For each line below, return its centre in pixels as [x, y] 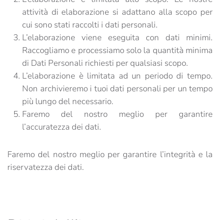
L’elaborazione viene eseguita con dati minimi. [117, 38]
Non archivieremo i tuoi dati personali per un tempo [117, 89]
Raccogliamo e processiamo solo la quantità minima [117, 50]
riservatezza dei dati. [46, 167]
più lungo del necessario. [68, 101]
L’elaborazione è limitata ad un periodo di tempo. [117, 76]
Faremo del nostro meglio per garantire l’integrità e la [110, 154]
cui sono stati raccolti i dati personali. [90, 25]
